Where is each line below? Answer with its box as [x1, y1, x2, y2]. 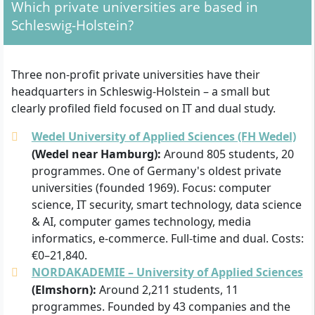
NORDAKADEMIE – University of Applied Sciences [31, 264, 303, 280]
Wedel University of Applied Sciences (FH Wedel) [31, 128, 296, 144]
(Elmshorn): [31, 281, 96, 297]
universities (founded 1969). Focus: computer [31, 179, 271, 195]
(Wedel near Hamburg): [31, 146, 161, 162]
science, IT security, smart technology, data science [31, 196, 302, 212]
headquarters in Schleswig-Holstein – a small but [11, 83, 270, 99]
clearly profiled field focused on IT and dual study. [11, 100, 276, 116]
